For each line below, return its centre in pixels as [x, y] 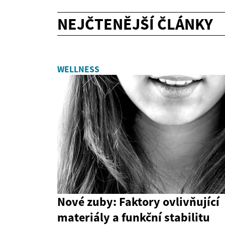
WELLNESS [78, 69]
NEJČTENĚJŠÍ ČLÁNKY [135, 24]
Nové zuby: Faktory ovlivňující [138, 201]
